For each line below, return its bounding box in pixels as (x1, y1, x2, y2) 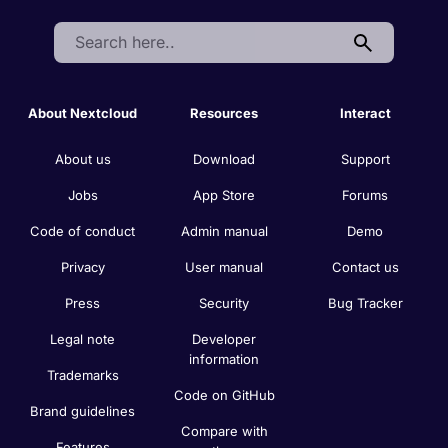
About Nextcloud (28, 104, 138, 121)
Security (199, 294, 249, 311)
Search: (53, 22, 111, 43)
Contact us (331, 258, 399, 275)
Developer (192, 330, 256, 347)
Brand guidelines (30, 402, 136, 419)
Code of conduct (30, 222, 136, 239)
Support (340, 150, 390, 167)
